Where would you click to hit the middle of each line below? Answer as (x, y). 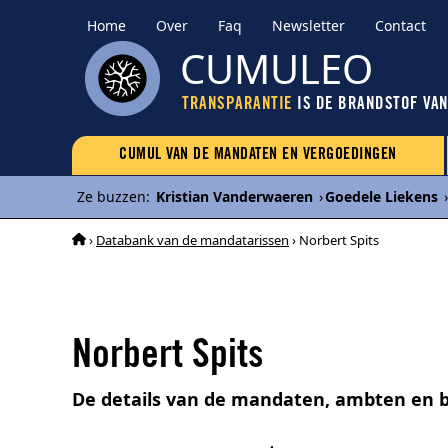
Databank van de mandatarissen (192, 239)
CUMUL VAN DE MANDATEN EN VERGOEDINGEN (258, 155)
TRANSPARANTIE (237, 105)
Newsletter (308, 25)
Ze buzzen (111, 196)
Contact (400, 25)
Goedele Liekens (381, 196)
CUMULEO (276, 68)
